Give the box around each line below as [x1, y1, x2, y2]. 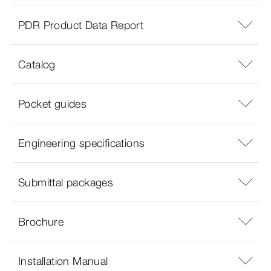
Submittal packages [18, 175, 114, 189]
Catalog [18, 57, 56, 71]
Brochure [18, 214, 64, 229]
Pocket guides [18, 96, 87, 111]
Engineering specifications [18, 135, 145, 150]
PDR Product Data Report [18, 18, 144, 32]
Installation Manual [18, 253, 108, 268]
